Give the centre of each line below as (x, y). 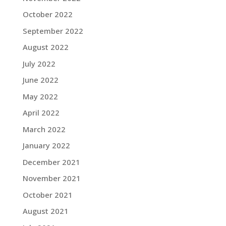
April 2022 (41, 112)
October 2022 (47, 14)
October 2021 (47, 194)
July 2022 (39, 63)
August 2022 (45, 47)
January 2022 (46, 145)
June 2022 (40, 80)
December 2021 (51, 162)
